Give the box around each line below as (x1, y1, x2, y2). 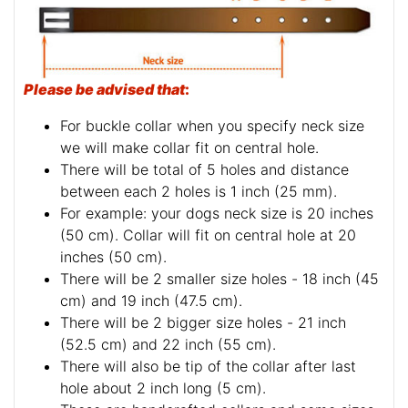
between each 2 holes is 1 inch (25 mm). (60, 181, 337, 200)
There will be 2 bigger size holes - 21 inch (60, 312, 346, 331)
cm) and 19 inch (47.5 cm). (60, 291, 242, 310)
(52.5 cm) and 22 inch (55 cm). (60, 334, 276, 353)
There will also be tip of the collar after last (60, 356, 356, 375)
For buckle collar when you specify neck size (60, 116, 364, 135)
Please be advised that (24, 79, 185, 98)
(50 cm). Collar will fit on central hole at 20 (60, 225, 356, 244)
